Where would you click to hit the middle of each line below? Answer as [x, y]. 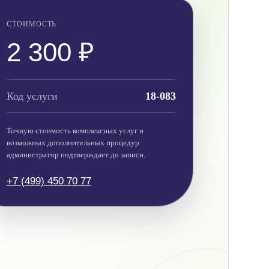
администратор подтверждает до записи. [76, 154]
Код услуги [32, 96]
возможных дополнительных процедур [73, 142]
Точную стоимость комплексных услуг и [75, 130]
